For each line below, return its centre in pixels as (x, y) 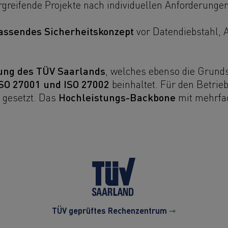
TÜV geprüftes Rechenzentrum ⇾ (114, 210)
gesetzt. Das (31, 97)
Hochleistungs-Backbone (117, 97)
